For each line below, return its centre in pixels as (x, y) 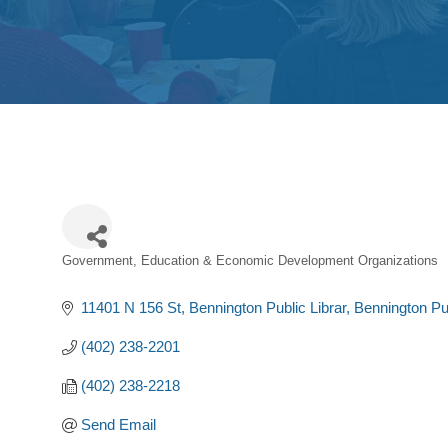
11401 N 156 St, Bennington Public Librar (213, 307)
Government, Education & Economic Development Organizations (250, 260)
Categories (112, 275)
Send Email (118, 424)
